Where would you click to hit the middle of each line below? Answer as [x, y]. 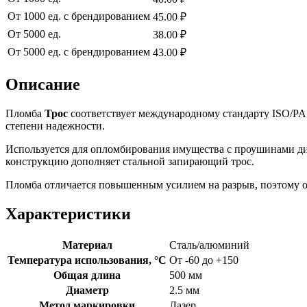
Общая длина [87, 275]
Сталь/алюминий [209, 245]
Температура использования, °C [87, 260]
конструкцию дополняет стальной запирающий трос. [130, 162]
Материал [87, 245]
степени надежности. [55, 126]
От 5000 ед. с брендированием [79, 52]
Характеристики [68, 213]
